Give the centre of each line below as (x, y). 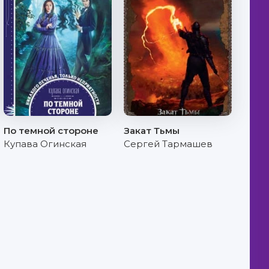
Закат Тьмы (152, 131)
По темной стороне (51, 131)
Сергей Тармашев (168, 144)
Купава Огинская (45, 144)
